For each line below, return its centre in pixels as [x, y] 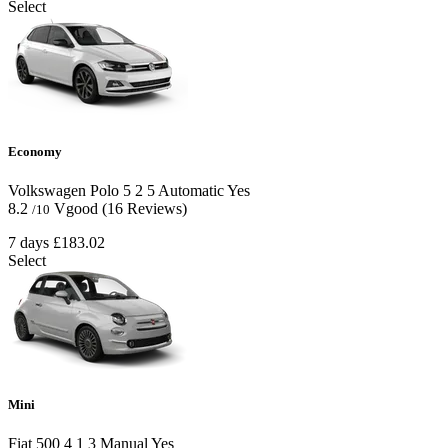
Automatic [189, 190]
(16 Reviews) [144, 208]
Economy [35, 151]
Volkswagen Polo [63, 190]
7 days [28, 242]
